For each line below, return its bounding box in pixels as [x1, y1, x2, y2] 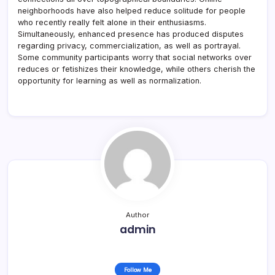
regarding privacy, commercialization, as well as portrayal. [18, 41, 241, 50]
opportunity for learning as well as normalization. [18, 76, 201, 85]
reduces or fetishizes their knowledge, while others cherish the [18, 64, 255, 74]
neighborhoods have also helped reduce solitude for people [18, 6, 246, 15]
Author [126, 210, 149, 219]
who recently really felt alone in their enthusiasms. [18, 17, 206, 27]
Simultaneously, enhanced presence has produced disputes [18, 29, 244, 39]
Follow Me [123, 266, 152, 273]
